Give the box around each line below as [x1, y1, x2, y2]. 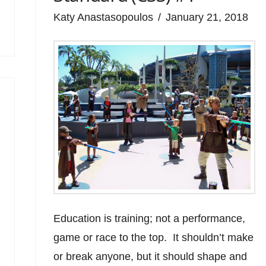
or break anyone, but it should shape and [53, 250, 248, 262]
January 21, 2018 [166, 11, 249, 23]
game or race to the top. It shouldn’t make [53, 231, 254, 243]
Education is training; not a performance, [53, 212, 246, 224]
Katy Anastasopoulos [53, 11, 154, 23]
